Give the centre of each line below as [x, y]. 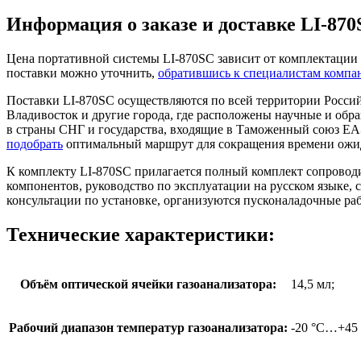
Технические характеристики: [141, 235]
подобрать [35, 144]
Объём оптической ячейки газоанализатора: [148, 284]
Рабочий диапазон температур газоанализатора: [148, 328]
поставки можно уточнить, [82, 73]
